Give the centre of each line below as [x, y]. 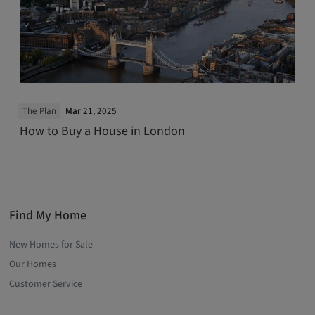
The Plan [39, 111]
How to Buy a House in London [103, 131]
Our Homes [33, 264]
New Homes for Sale [51, 244]
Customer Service [46, 284]
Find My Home [48, 215]
